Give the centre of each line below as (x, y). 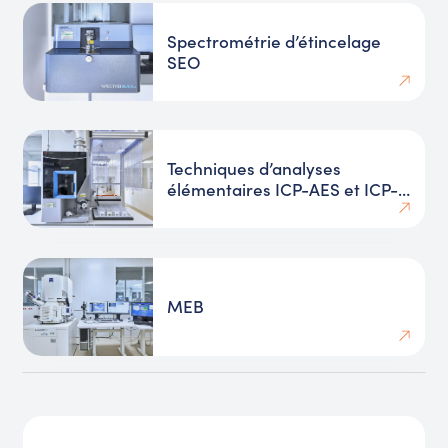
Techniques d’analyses (254, 168)
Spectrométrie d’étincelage (274, 40)
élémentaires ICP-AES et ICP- (283, 189)
